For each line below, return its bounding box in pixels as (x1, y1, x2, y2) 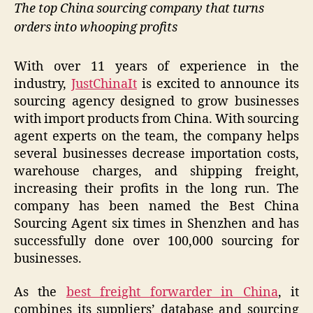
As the (14, 284, 66, 300)
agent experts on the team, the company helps (14, 129, 299, 145)
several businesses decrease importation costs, (14, 146, 299, 163)
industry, (14, 76, 71, 93)
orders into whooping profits (14, 19, 177, 36)
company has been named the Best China (14, 198, 299, 215)
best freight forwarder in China (66, 284, 278, 300)
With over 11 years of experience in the (14, 59, 299, 75)
